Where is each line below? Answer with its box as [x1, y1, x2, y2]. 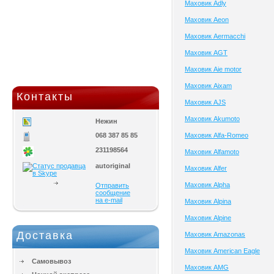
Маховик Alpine [185, 214, 231, 221]
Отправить [95, 182, 129, 189]
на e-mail [95, 196, 122, 204]
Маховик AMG [185, 264, 229, 271]
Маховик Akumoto [185, 115, 240, 122]
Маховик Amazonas [185, 231, 245, 238]
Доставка [17, 229, 73, 242]
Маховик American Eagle [185, 247, 260, 254]
